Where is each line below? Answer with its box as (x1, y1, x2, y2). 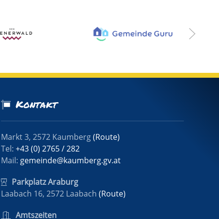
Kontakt (16, 97, 58, 111)
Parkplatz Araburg (12, 176, 79, 188)
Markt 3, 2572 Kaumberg (1, 131, 93, 143)
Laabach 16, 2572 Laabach (1, 188, 99, 199)
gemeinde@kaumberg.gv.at (20, 155, 121, 166)
